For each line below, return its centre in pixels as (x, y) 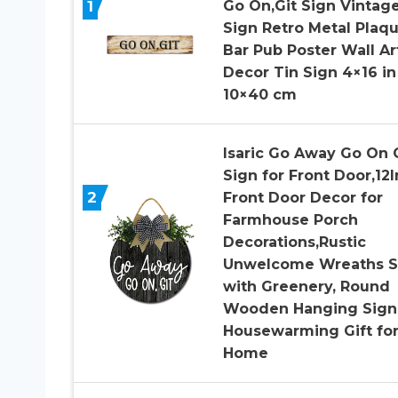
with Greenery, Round (306, 287)
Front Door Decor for (302, 198)
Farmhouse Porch (290, 220)
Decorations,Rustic (294, 243)
